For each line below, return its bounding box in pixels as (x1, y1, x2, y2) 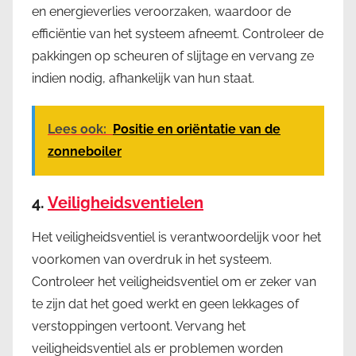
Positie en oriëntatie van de (113, 121, 281, 137)
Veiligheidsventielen (48, 192, 203, 212)
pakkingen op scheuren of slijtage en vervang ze (32, 48, 314, 64)
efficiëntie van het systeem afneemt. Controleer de (32, 25, 323, 41)
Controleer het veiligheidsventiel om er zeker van (32, 273, 316, 289)
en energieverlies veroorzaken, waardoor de (32, 3, 291, 19)
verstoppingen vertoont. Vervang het (32, 318, 246, 334)
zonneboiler (48, 143, 122, 159)
